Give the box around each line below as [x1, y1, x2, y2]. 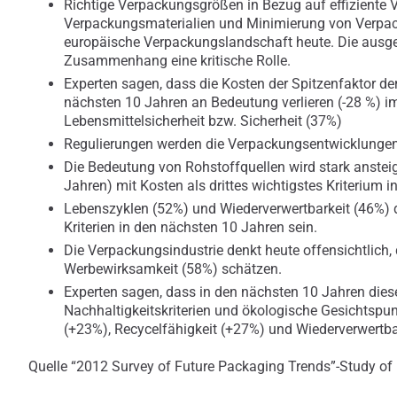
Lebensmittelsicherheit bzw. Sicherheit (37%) [64, 113, 343, 130]
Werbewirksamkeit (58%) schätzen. [64, 261, 283, 278]
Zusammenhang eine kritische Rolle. [64, 52, 292, 70]
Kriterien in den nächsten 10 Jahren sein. [64, 219, 318, 237]
